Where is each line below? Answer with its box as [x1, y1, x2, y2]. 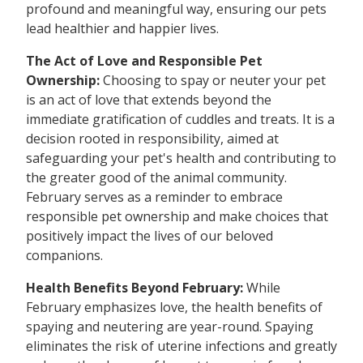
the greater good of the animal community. [26, 169, 287, 187]
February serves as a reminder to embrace [26, 188, 283, 207]
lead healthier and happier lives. [26, 19, 219, 38]
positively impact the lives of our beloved [26, 227, 273, 246]
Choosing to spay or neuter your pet [103, 71, 326, 90]
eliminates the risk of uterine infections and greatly [26, 337, 337, 356]
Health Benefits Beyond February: [26, 279, 246, 297]
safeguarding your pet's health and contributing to [26, 149, 336, 168]
